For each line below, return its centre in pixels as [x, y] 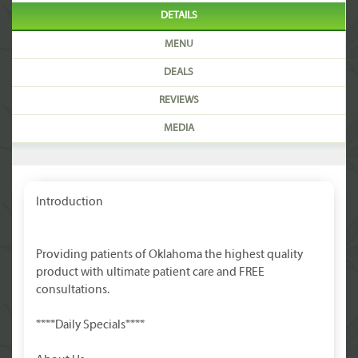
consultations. [73, 290]
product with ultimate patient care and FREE [150, 272]
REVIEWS [179, 101]
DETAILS [179, 16]
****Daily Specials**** [90, 325]
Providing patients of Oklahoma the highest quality [169, 255]
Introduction [70, 202]
